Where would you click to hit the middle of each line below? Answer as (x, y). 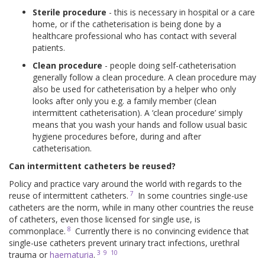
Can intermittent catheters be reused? (92, 166)
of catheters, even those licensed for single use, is (105, 219)
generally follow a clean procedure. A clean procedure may (144, 77)
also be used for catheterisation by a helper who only (134, 89)
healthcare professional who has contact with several (135, 36)
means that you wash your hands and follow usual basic (140, 125)
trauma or (29, 255)
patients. (49, 48)
